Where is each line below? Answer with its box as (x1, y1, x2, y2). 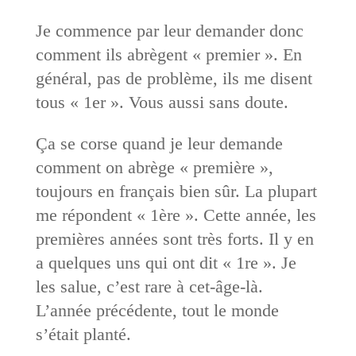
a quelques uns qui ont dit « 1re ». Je (35, 252, 296, 273)
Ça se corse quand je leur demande (35, 133, 283, 153)
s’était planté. (35, 323, 131, 344)
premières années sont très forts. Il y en (35, 228, 314, 249)
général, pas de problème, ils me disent (35, 68, 312, 88)
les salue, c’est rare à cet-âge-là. (35, 276, 263, 296)
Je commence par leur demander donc (35, 20, 304, 41)
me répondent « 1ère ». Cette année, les (35, 204, 316, 225)
